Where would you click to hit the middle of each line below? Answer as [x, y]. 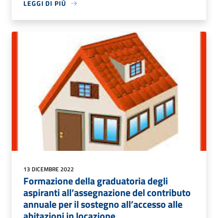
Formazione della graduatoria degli [96, 181]
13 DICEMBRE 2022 [49, 169]
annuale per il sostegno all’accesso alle [103, 204]
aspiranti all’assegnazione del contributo [107, 193]
